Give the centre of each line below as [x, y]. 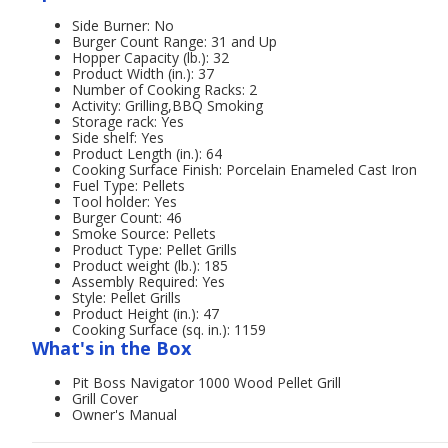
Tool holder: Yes [124, 201]
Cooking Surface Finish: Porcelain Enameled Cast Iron [244, 169]
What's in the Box [111, 347]
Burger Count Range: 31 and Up [174, 41]
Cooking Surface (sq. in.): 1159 [169, 329]
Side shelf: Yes [118, 137]
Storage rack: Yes [128, 121]
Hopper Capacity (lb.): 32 [150, 57]
